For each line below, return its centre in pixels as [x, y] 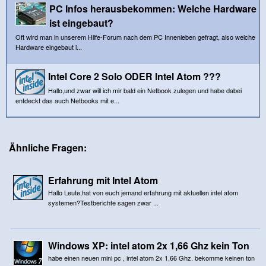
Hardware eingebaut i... [49, 47]
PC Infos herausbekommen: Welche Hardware [153, 8]
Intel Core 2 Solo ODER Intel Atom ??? [134, 76]
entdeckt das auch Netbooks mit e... [67, 100]
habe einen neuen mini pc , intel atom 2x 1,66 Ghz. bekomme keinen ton [151, 257]
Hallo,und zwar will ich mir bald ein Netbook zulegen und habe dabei [145, 90]
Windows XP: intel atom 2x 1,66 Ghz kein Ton [148, 245]
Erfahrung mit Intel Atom [103, 180]
